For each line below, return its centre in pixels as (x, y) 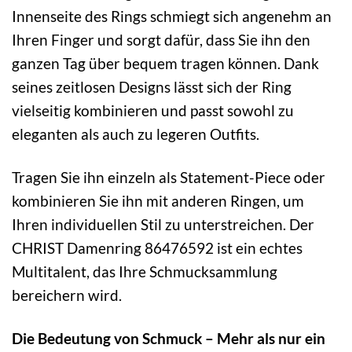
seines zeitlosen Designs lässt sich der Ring (152, 87)
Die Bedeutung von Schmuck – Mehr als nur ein (169, 338)
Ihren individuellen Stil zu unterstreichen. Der (163, 225)
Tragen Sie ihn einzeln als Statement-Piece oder (169, 178)
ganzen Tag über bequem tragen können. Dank (165, 64)
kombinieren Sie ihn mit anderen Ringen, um (158, 201)
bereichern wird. (67, 295)
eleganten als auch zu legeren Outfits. (136, 134)
